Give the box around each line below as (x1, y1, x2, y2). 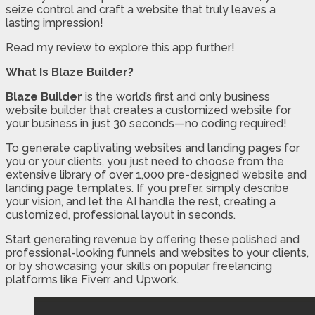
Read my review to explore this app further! (6, 40, 235, 54)
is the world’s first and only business (85, 89, 270, 103)
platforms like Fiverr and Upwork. (6, 272, 179, 286)
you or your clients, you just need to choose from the (6, 154, 284, 168)
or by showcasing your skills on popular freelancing (6, 259, 272, 273)
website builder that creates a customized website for (6, 103, 291, 117)
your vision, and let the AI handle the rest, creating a (6, 194, 276, 208)
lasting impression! (6, 15, 103, 30)
